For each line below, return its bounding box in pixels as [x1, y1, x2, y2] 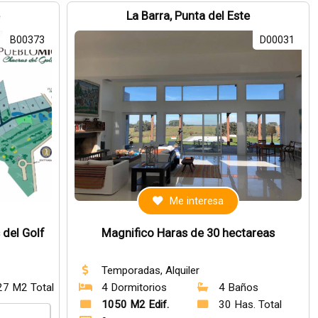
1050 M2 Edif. [102, 298, 170, 311]
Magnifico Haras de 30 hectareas [102, 226, 275, 240]
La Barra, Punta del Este [126, 9, 251, 23]
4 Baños [219, 281, 259, 294]
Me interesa [170, 195, 224, 207]
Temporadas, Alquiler [102, 264, 200, 277]
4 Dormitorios [102, 281, 168, 294]
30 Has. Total [219, 298, 283, 311]
